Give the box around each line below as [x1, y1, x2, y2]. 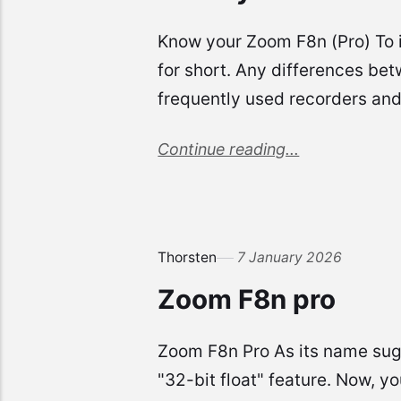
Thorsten [158, 248, 218, 266]
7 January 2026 [237, 248, 343, 266]
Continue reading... [158, 139, 300, 158]
